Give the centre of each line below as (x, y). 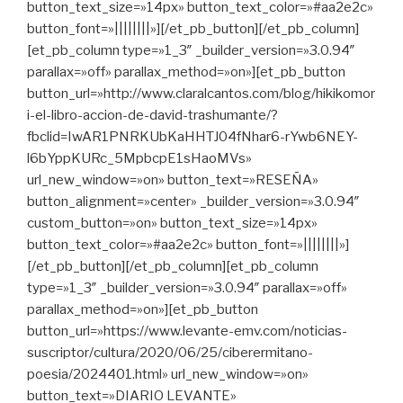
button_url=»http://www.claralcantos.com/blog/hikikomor (201, 93)
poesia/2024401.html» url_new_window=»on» (168, 374)
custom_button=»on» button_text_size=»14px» (172, 223)
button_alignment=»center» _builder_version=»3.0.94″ (193, 201)
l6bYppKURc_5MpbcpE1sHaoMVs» (139, 158)
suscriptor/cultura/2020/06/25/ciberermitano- (170, 352)
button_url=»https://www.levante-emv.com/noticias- (187, 331)
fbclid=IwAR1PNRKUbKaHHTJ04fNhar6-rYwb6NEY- (193, 136)
